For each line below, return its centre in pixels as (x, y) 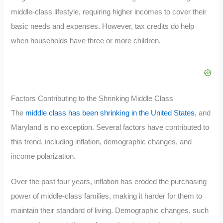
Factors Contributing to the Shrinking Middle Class (92, 98)
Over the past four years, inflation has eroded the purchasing (109, 181)
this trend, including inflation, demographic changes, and (102, 142)
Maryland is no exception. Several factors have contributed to (110, 127)
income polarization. (44, 156)
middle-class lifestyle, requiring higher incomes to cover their (109, 12)
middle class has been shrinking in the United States (110, 113)
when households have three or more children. (86, 41)
